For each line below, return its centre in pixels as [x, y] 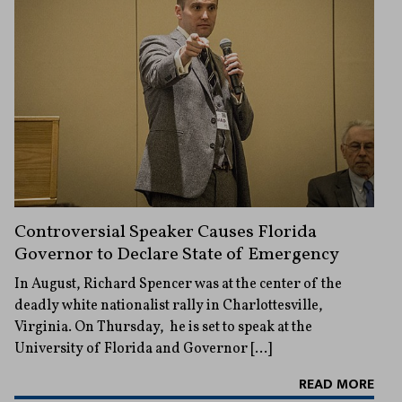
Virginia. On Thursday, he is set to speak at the [163, 328]
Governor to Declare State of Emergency [177, 255]
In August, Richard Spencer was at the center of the [178, 285]
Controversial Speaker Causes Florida [166, 233]
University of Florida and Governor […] [143, 350]
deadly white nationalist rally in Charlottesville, [169, 306]
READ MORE [336, 385]
